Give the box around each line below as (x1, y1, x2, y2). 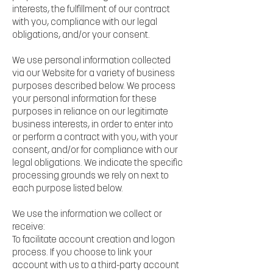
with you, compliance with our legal (12, 18, 157, 27)
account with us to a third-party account (12, 261, 179, 271)
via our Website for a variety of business (12, 69, 175, 79)
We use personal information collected (12, 56, 171, 66)
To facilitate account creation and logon (12, 235, 175, 245)
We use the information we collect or (12, 210, 162, 219)
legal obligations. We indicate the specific (12, 158, 183, 168)
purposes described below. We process (12, 82, 175, 91)
